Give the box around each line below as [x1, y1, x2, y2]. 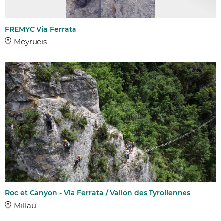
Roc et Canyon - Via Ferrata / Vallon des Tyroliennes [5, 188, 190, 198]
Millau [14, 201, 36, 211]
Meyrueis [14, 37, 47, 47]
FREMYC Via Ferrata [5, 25, 76, 34]
